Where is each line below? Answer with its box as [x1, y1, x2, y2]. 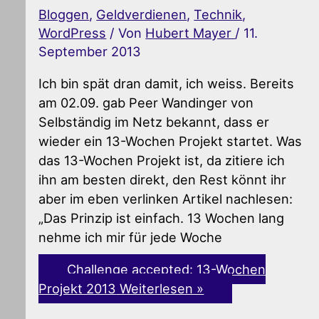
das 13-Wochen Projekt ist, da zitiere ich [38, 152, 286, 168]
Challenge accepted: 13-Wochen [67, 261, 266, 277]
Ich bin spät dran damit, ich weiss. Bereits [38, 75, 295, 91]
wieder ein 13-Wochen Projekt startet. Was [38, 132, 303, 149]
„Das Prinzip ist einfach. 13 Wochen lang [38, 209, 285, 226]
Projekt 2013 [38, 280, 117, 296]
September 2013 [38, 43, 142, 60]
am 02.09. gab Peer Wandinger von [38, 94, 254, 110]
